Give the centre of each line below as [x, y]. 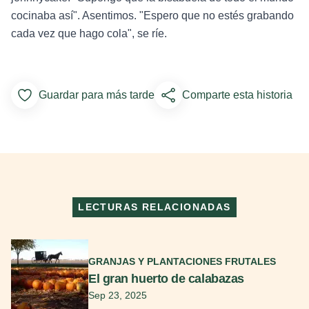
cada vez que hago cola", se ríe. [89, 33]
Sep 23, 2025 [118, 295]
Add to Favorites [66, 97]
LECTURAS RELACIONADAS [154, 207]
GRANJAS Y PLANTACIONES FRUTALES [182, 261]
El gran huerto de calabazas [166, 278]
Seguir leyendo [50, 235]
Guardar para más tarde [97, 94]
